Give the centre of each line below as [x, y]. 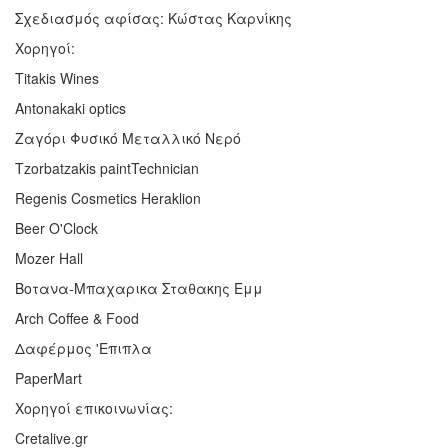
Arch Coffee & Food [77, 317]
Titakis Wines [57, 77]
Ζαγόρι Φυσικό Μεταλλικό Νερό [128, 137]
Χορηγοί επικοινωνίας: [94, 407]
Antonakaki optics [70, 107]
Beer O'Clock [56, 227]
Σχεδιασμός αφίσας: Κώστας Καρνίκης [153, 17]
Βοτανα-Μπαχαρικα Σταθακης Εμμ [139, 287]
